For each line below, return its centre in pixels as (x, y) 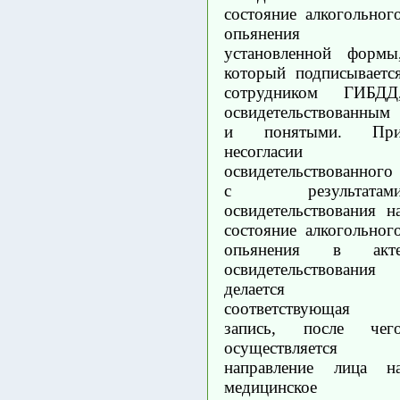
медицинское (271, 387)
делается (254, 288)
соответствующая (287, 308)
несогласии (263, 151)
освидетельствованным (307, 112)
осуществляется (281, 347)
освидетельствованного (308, 171)
